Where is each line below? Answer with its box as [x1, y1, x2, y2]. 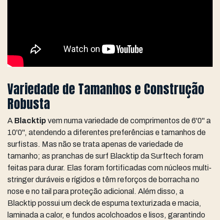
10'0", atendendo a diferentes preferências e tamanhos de [7, 128, 206, 137]
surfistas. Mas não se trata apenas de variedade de [7, 139, 183, 148]
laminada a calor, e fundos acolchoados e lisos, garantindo [7, 210, 205, 219]
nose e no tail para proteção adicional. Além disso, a [7, 187, 184, 195]
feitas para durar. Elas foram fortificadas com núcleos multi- [7, 163, 212, 172]
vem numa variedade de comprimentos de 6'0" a [46, 116, 211, 125]
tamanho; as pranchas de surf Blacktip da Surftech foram [7, 151, 203, 160]
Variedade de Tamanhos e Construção [7, 79, 204, 98]
